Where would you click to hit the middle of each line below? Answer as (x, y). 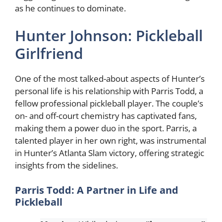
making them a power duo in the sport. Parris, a (106, 128)
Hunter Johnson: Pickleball (109, 35)
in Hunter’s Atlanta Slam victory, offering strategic (110, 153)
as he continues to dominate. (70, 8)
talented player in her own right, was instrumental (111, 140)
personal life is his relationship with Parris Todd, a (109, 91)
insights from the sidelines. (66, 165)
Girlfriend (49, 53)
